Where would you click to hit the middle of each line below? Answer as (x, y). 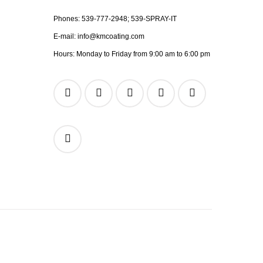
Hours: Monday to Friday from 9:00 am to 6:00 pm (132, 54)
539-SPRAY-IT (154, 19)
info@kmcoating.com (111, 36)
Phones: (68, 19)
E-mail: (65, 36)
